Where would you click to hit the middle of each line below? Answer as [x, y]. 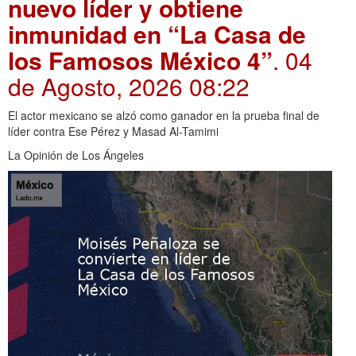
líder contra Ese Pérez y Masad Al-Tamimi [113, 132]
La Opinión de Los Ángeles [76, 155]
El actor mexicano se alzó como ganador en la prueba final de [164, 116]
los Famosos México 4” [140, 60]
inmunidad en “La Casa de [157, 34]
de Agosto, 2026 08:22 [129, 87]
